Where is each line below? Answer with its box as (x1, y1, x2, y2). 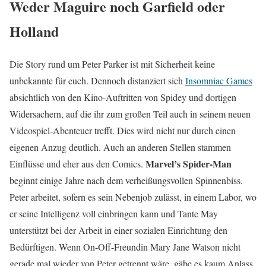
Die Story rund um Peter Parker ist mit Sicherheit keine (9, 57, 215, 70)
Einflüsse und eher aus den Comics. (9, 157, 145, 170)
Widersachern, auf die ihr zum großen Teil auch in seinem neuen (9, 107, 251, 120)
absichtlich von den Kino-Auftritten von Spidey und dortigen (9, 90, 236, 103)
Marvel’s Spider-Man (145, 156, 232, 170)
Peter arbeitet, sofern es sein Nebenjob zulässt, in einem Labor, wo (9, 190, 256, 203)
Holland (9, 20, 59, 42)
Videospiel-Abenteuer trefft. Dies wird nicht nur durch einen (9, 123, 236, 137)
